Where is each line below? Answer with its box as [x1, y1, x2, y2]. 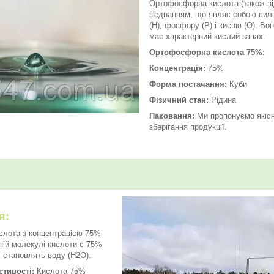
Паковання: [149, 111, 194, 120]
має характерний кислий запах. [149, 31, 268, 41]
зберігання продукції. [149, 122, 227, 131]
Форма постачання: [149, 79, 227, 89]
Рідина [209, 95, 236, 105]
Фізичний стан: [149, 95, 209, 105]
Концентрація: [149, 63, 206, 73]
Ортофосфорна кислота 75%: [149, 47, 265, 57]
